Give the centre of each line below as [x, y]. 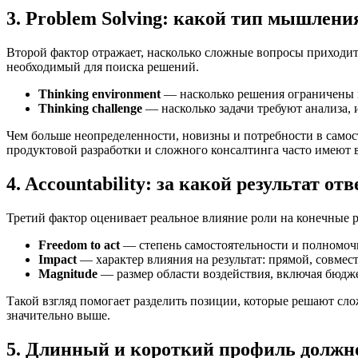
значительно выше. [58, 316]
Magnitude [68, 274]
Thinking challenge [90, 109]
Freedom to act [79, 245]
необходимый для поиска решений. [103, 67]
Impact [58, 260]
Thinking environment [99, 94]
